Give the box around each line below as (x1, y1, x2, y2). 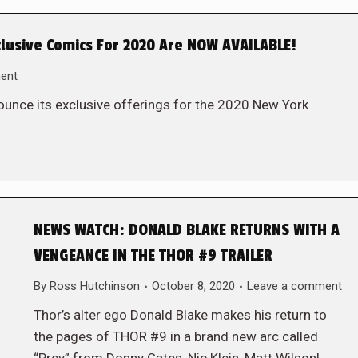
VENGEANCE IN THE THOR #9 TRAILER (33, 246, 272, 265)
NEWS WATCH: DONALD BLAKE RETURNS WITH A (33, 221, 340, 240)
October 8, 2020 (151, 279, 235, 293)
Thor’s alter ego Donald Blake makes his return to (33, 307, 327, 323)
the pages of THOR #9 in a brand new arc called (33, 328, 318, 344)
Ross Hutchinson (49, 279, 140, 293)
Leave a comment (246, 279, 342, 293)
